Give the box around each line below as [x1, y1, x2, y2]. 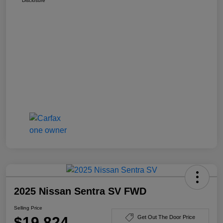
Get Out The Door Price [137, 214, 195, 221]
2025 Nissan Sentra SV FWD [14, 185, 146, 197]
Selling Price [14, 205, 42, 211]
